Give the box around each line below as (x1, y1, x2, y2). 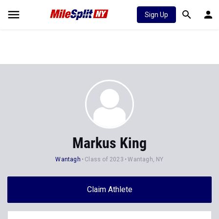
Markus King (72, 134, 147, 152)
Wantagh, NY (128, 156, 164, 163)
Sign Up (145, 11, 168, 19)
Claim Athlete (87, 185, 132, 194)
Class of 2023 (85, 156, 124, 163)
